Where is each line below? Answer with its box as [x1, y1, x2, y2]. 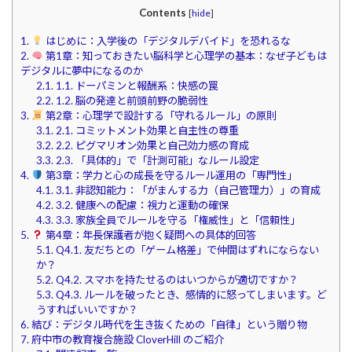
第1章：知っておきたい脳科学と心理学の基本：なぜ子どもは [43, 49, 328, 62]
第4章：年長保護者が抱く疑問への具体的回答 [43, 228, 257, 241]
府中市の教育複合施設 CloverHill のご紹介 [29, 332, 224, 346]
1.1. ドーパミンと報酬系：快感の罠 [53, 79, 218, 92]
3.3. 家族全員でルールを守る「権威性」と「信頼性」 [53, 213, 300, 226]
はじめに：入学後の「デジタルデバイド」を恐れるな [43, 34, 291, 47]
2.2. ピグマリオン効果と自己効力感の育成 [53, 138, 249, 152]
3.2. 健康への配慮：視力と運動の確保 [53, 198, 229, 211]
